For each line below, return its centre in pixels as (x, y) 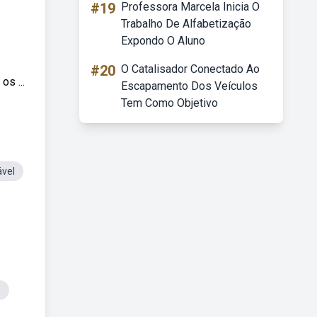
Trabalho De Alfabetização (186, 24)
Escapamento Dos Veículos (189, 86)
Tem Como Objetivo (169, 103)
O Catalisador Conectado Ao (190, 69)
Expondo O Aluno (163, 41)
